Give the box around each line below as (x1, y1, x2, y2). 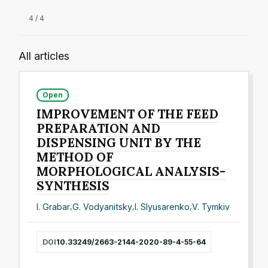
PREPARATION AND (36, 120, 161, 137)
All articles (19, 50, 69, 62)
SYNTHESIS (36, 178, 110, 194)
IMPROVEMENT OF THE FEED (36, 106, 219, 123)
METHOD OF (36, 149, 114, 166)
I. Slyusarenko (135, 201, 190, 212)
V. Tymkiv (192, 201, 230, 212)
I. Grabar (36, 201, 71, 212)
